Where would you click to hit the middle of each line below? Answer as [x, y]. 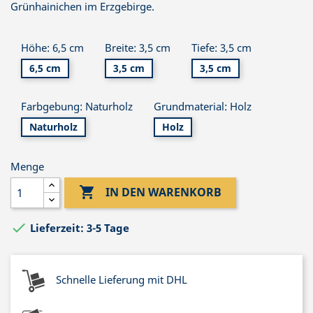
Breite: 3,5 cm [138, 47]
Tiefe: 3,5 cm [221, 47]
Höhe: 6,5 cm [52, 47]
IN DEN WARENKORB [164, 192]
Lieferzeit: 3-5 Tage [80, 228]
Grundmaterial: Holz [203, 106]
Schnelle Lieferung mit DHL [122, 279]
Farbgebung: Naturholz [77, 106]
